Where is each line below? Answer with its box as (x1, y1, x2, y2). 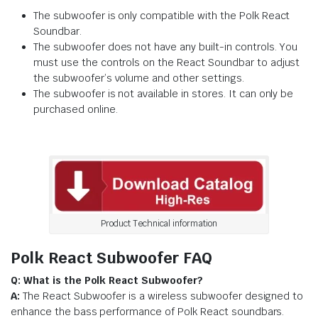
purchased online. (33, 102, 118, 116)
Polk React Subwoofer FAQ (11, 247, 212, 268)
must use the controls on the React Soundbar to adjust (33, 55, 300, 69)
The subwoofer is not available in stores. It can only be (33, 87, 294, 100)
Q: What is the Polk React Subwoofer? (11, 273, 203, 287)
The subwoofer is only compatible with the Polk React (33, 9, 290, 22)
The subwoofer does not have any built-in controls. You (33, 40, 298, 53)
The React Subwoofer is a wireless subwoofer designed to (19, 289, 304, 302)
